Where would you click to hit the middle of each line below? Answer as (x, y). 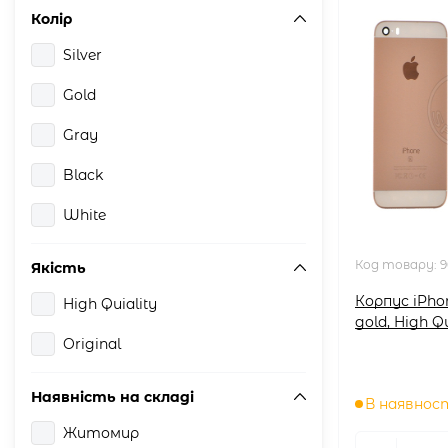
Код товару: (397, 264)
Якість (58, 267)
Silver (82, 54)
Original (92, 343)
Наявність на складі (112, 396)
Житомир (101, 432)
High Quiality (110, 303)
